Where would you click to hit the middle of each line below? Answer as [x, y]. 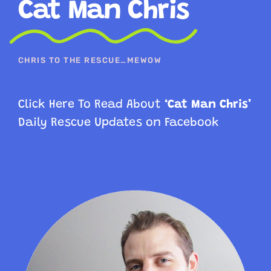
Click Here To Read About [91, 104]
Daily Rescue [56, 122]
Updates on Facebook [156, 122]
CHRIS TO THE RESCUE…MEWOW [90, 60]
